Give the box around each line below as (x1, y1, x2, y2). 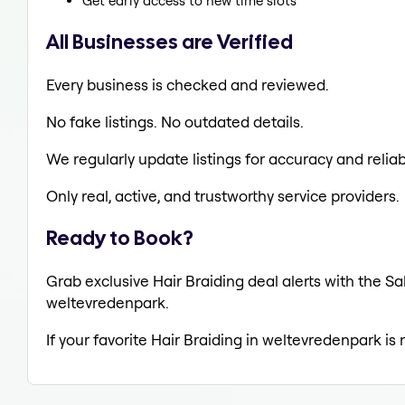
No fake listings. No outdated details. (46, 111, 304, 131)
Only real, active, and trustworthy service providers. (46, 185, 400, 205)
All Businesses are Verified (46, 27, 293, 55)
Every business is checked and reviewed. (46, 74, 329, 94)
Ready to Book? (46, 224, 193, 252)
